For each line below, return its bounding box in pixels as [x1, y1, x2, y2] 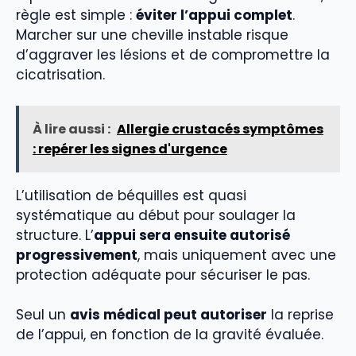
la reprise [267, 305, 334, 325]
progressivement [16, 245, 137, 265]
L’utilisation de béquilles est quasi [16, 185, 246, 205]
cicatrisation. [16, 65, 105, 85]
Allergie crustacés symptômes [117, 119, 323, 138]
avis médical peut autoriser [70, 305, 267, 325]
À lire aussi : [33, 119, 110, 138]
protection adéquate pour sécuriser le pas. [16, 265, 310, 284]
